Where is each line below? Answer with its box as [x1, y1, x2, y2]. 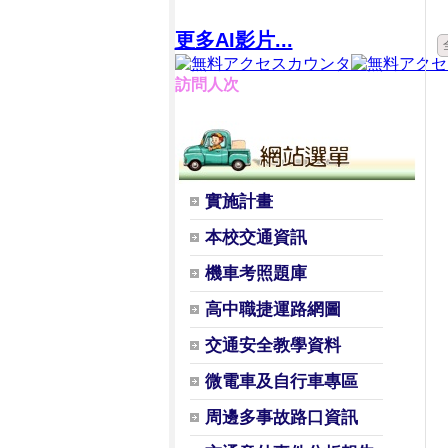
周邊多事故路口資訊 [204, 408, 358, 427]
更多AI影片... [174, 29, 293, 51]
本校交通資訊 [204, 228, 307, 247]
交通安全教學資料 [204, 336, 341, 355]
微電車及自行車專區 [204, 372, 358, 391]
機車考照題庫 [204, 264, 307, 283]
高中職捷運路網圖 [204, 300, 341, 319]
